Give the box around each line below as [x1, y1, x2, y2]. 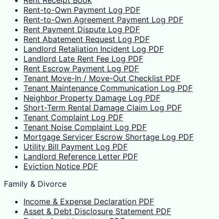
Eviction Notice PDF [23, 161, 98, 172]
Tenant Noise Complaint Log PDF [23, 122, 147, 132]
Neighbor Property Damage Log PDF [23, 93, 160, 103]
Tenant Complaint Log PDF [23, 112, 123, 123]
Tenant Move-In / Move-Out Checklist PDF [23, 73, 180, 84]
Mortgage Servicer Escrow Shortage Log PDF [23, 132, 194, 142]
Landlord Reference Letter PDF [23, 152, 138, 162]
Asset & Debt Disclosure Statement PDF [23, 206, 171, 217]
